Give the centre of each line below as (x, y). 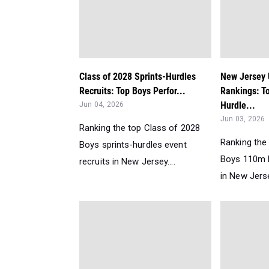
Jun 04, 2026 (102, 104)
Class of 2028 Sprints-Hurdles (138, 77)
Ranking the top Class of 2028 (140, 128)
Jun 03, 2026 (243, 119)
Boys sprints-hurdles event (133, 145)
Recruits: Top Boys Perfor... (132, 91)
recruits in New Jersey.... (127, 162)
